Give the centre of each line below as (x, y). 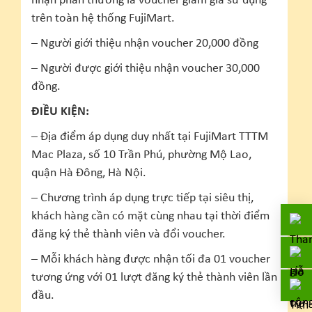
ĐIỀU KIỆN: (60, 112)
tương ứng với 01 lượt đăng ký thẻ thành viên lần (154, 278)
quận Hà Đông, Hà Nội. (89, 173)
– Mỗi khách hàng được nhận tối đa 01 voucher (151, 260)
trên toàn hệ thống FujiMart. (103, 19)
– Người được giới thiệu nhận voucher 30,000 (146, 69)
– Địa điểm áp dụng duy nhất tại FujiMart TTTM (150, 137)
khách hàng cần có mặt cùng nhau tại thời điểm (150, 217)
